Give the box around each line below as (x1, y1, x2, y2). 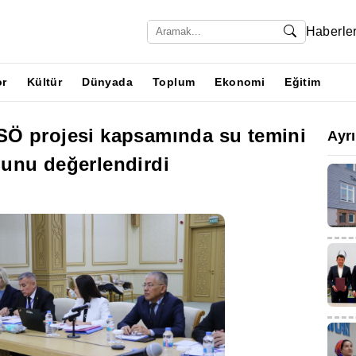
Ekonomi (215, 75, 265, 88)
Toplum (153, 75, 195, 88)
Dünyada (82, 75, 133, 88)
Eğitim (284, 75, 321, 88)
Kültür (26, 75, 63, 88)
